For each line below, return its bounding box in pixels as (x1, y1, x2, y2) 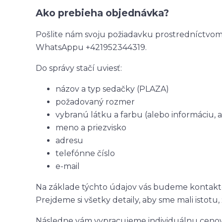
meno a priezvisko (55, 122, 126, 132)
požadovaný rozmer (55, 97, 135, 107)
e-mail (55, 161, 80, 171)
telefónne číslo (55, 148, 115, 158)
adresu (55, 135, 83, 145)
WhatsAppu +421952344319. (36, 42, 147, 52)
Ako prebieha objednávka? (36, 6, 169, 19)
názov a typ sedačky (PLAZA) (55, 84, 169, 94)
